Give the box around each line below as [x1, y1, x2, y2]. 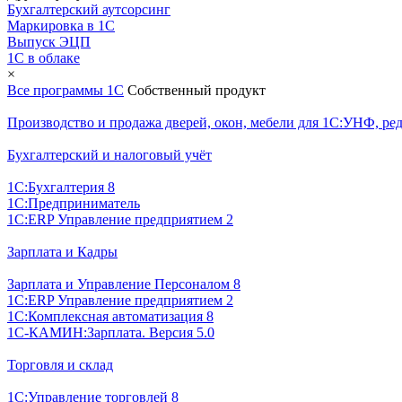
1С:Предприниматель [7, 195, 140, 211]
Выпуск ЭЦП [7, 33, 91, 49]
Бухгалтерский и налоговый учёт [7, 146, 212, 162]
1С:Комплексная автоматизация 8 [7, 308, 214, 324]
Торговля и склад [7, 356, 113, 372]
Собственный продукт [127, 82, 266, 98]
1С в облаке [7, 49, 80, 66]
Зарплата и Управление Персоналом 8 [7, 275, 240, 292]
